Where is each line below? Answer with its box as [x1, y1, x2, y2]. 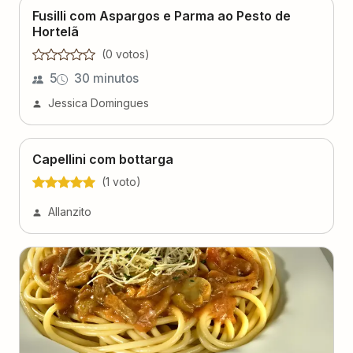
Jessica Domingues [48, 96, 149, 110]
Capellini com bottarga [32, 151, 173, 167]
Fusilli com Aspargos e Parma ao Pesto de [32, 8, 291, 24]
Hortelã [32, 24, 79, 39]
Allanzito [48, 205, 91, 218]
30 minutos [74, 71, 139, 86]
